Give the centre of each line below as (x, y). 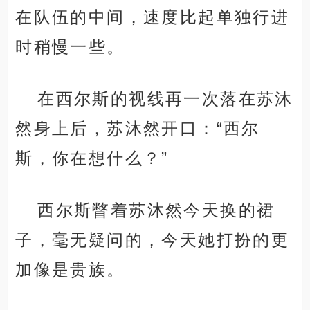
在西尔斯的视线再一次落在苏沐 (165, 99)
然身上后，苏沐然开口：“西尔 (138, 129)
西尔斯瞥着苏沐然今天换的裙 (156, 210)
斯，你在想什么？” (92, 158)
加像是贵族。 (70, 270)
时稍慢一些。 (70, 47)
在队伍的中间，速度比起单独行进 (153, 17)
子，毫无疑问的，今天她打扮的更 (153, 240)
